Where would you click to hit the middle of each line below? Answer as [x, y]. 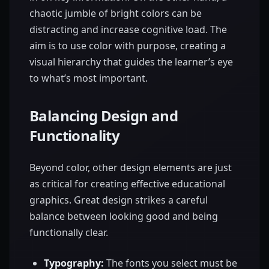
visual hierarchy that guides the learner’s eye [131, 62]
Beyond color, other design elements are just [131, 168]
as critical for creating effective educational [127, 184]
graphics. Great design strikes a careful [119, 200]
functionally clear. [69, 233]
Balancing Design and [104, 116]
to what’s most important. [89, 78]
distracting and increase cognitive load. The [128, 30]
